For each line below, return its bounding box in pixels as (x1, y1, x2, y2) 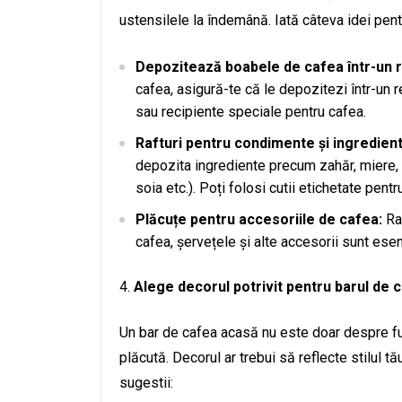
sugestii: (119, 374, 173, 391)
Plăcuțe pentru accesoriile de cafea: (135, 211, 382, 228)
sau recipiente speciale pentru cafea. (135, 103, 366, 120)
